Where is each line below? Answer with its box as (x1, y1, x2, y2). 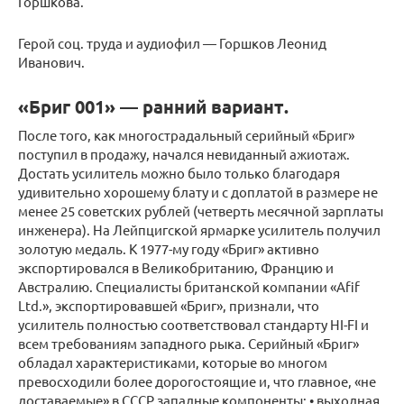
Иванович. (18, 53, 85, 71)
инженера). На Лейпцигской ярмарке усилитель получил (18, 221, 381, 239)
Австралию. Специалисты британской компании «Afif (18, 278, 360, 296)
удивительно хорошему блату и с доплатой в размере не (18, 183, 378, 201)
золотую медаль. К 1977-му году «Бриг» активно (18, 240, 319, 258)
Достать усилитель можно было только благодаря (18, 164, 340, 182)
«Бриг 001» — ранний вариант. (18, 95, 289, 119)
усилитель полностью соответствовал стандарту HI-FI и (18, 316, 369, 334)
